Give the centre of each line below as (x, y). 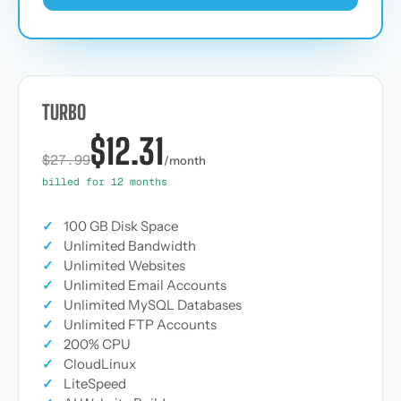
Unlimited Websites (124, 265)
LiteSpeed (95, 384)
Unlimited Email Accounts (145, 285)
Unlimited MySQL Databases (153, 305)
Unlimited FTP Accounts (140, 324)
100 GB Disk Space (121, 226)
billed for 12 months (105, 181)
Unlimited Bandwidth (130, 246)
